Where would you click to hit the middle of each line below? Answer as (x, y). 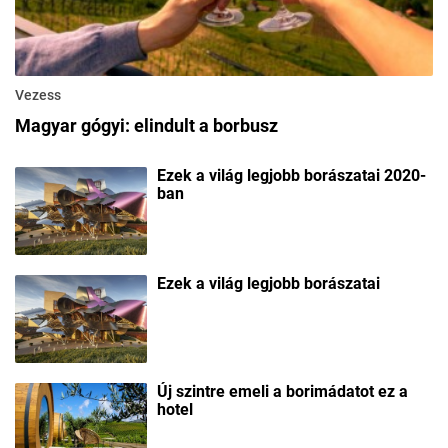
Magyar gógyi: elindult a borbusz (146, 126)
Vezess (38, 95)
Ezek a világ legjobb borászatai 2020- (291, 176)
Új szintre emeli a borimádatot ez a (282, 392)
